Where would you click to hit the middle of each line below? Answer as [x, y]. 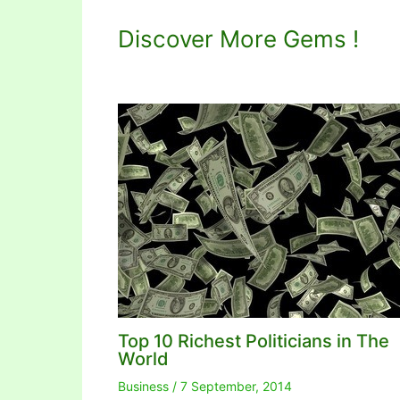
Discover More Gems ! [238, 39]
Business [143, 387]
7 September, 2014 [236, 387]
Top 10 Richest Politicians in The [254, 342]
